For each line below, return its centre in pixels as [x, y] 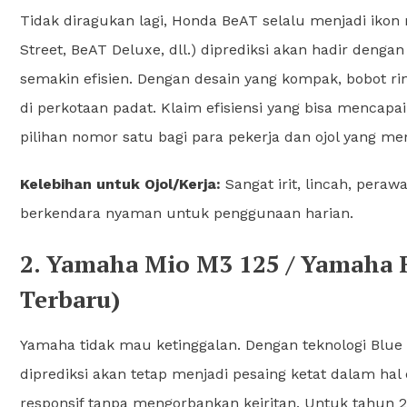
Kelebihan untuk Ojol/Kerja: [120, 184]
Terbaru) [70, 298]
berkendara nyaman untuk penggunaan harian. [187, 213]
